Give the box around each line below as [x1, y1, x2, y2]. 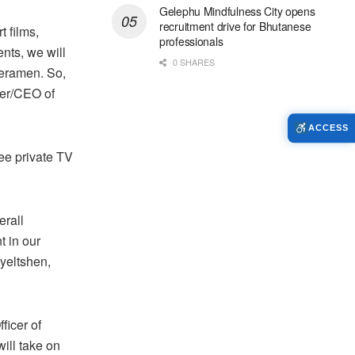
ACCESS [308, 123, 349, 133]
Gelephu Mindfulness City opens [159, 3, 315, 20]
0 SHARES [170, 55, 215, 69]
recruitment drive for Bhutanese [159, 18, 311, 35]
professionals [159, 33, 223, 50]
